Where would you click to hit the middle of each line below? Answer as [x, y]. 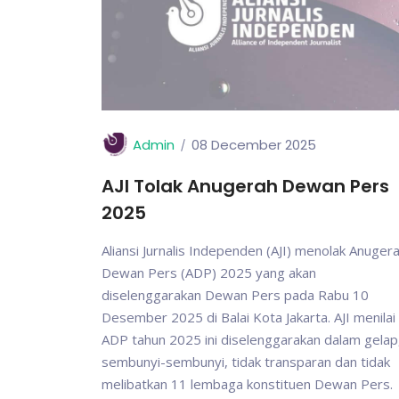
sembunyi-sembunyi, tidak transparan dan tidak [246, 362]
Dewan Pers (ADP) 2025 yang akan [209, 273]
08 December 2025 [254, 145]
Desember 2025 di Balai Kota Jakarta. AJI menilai [248, 317]
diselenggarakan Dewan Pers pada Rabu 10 [235, 295]
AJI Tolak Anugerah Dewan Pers [245, 186]
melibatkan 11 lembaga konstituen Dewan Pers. [247, 384]
